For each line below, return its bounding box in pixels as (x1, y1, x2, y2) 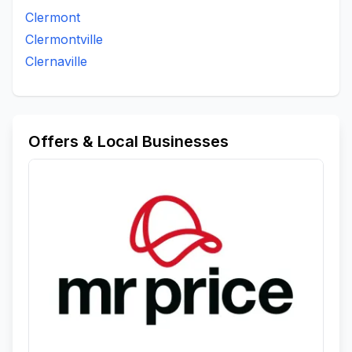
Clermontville (25, 31, 103, 47)
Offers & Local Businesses (28, 132, 229, 151)
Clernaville (25, 53, 87, 69)
